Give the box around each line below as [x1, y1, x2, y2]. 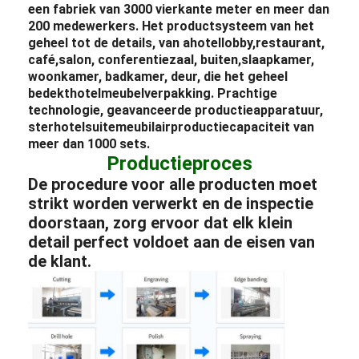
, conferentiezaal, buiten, [91, 51, 242, 67]
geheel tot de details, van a [28, 34, 191, 50]
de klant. [28, 251, 92, 271]
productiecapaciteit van [171, 119, 315, 135]
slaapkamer [241, 51, 312, 67]
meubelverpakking [101, 85, 212, 101]
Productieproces [107, 151, 252, 175]
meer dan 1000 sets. [28, 135, 151, 151]
